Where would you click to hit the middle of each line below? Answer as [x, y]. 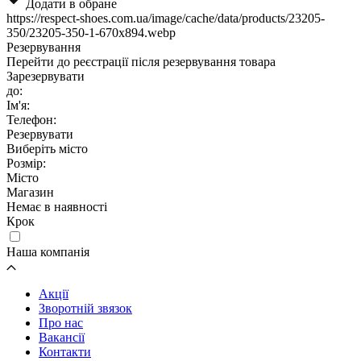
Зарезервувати [46, 76]
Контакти [65, 351]
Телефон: [31, 119]
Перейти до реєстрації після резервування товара [141, 61]
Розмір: [26, 163]
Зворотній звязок [85, 308]
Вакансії [62, 337]
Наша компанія [48, 251]
